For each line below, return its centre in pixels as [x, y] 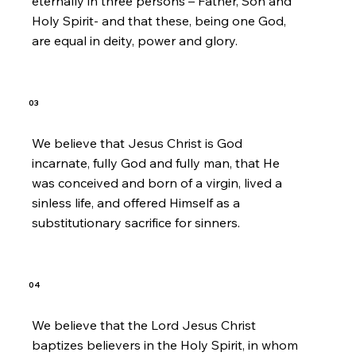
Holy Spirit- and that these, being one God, [159, 20]
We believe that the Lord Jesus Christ [144, 325]
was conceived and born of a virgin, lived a [157, 182]
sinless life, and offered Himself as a [136, 202]
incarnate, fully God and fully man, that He [156, 163]
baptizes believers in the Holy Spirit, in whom [165, 345]
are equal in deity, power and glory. [135, 40]
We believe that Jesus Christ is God [137, 143]
